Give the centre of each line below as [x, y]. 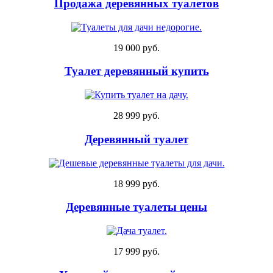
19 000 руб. [136, 48]
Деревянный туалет [136, 139]
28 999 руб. [136, 116]
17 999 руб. [136, 251]
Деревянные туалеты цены [136, 207]
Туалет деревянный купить [136, 71]
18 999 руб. [136, 183]
